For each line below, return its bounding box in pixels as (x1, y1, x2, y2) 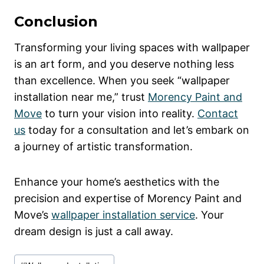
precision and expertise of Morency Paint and (14, 192, 242, 205)
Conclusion (14, 13, 98, 31)
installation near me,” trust (14, 91, 148, 104)
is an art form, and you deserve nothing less (14, 58, 234, 71)
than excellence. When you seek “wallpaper (14, 74, 230, 87)
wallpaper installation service (51, 209, 195, 222)
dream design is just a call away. (14, 225, 173, 238)
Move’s (14, 209, 51, 222)
